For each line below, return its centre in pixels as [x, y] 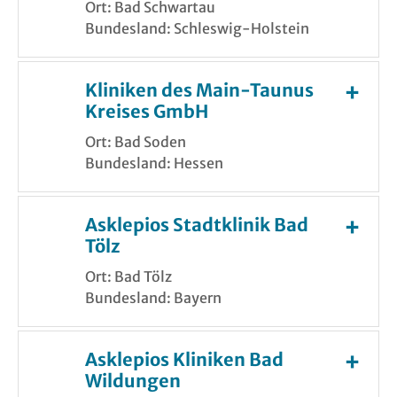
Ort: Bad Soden [136, 141]
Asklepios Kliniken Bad [184, 359]
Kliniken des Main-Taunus [199, 90]
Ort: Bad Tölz [128, 276]
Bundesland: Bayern [153, 297]
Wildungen [133, 380]
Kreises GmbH [147, 111]
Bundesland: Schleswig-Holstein [197, 28]
